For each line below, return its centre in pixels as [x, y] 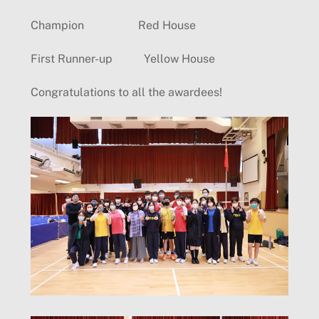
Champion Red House [113, 26]
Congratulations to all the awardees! [126, 92]
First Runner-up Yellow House [122, 58]
